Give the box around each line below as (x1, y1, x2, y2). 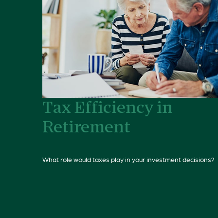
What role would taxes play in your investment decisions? (42, 155, 215, 163)
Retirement (42, 120, 130, 136)
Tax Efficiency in (42, 101, 173, 117)
